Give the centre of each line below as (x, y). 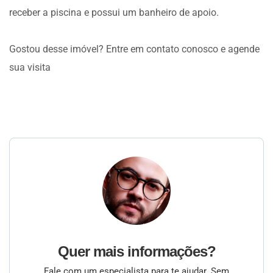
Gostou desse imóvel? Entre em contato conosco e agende (134, 49)
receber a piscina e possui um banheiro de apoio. (114, 12)
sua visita (30, 67)
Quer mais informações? (136, 251)
